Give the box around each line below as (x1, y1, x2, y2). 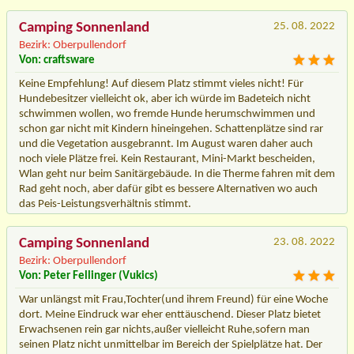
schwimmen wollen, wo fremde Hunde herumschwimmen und (19, 107, 315, 120)
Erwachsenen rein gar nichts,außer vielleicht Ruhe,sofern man (19, 323, 310, 336)
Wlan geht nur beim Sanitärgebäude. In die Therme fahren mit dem (19, 168, 335, 180)
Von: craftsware (19, 54, 95, 66)
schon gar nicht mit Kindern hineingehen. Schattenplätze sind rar (19, 122, 323, 135)
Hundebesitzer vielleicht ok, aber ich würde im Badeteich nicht (19, 92, 311, 105)
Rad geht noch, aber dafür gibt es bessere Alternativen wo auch (19, 183, 318, 195)
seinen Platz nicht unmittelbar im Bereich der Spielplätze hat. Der (19, 338, 322, 351)
